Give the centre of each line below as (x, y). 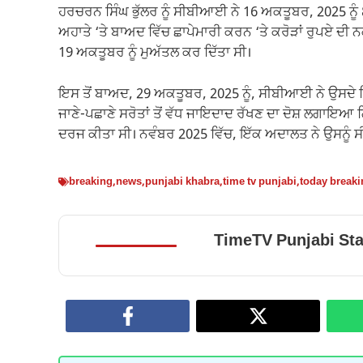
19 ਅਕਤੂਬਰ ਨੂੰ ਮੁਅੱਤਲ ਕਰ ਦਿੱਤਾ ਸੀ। (155, 54)
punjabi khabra (182, 182)
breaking (91, 182)
